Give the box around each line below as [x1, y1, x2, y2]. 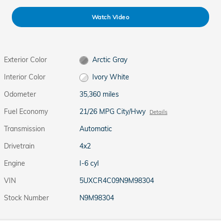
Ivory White [92, 73, 129, 81]
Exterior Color [4, 55, 47, 64]
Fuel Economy [4, 107, 48, 116]
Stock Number [4, 193, 49, 202]
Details [149, 109, 168, 115]
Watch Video [91, 13, 130, 21]
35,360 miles [79, 90, 119, 99]
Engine [4, 159, 25, 168]
